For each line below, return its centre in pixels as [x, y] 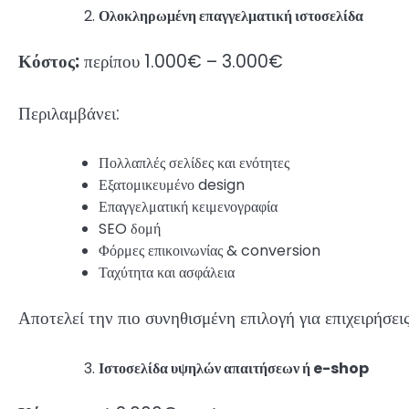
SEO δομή [130, 229]
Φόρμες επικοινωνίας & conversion [210, 251]
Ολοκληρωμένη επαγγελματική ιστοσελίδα [231, 16]
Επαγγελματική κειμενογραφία [188, 207]
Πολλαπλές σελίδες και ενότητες [194, 163]
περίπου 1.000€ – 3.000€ [181, 62]
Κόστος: [49, 62]
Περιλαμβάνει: [69, 113]
